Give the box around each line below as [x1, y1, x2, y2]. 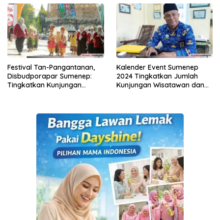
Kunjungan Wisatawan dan [116, 80, 204, 89]
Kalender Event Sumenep [116, 62, 198, 72]
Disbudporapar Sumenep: [7, 71, 92, 81]
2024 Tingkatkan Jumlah [116, 71, 198, 81]
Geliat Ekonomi [116, 89, 165, 98]
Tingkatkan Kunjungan [7, 80, 82, 89]
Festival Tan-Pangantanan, [7, 62, 95, 72]
